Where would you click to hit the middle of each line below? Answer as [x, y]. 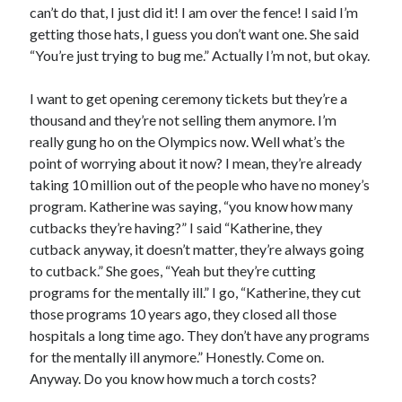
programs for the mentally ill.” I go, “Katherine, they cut [196, 292]
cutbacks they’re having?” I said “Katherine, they [176, 227]
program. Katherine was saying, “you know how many [192, 205]
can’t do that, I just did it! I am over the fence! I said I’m [194, 12]
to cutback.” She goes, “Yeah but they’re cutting [173, 270]
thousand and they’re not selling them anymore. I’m [184, 119]
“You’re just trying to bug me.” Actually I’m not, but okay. [200, 55]
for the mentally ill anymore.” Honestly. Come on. [177, 356]
